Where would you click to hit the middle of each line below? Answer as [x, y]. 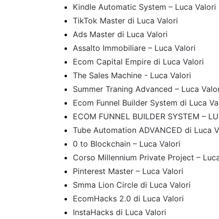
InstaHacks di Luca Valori [119, 212]
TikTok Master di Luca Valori [125, 21]
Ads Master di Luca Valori [120, 34]
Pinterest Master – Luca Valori [128, 171]
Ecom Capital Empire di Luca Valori [138, 62]
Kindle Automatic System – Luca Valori [144, 7]
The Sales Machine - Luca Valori [132, 76]
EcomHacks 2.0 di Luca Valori [128, 199]
